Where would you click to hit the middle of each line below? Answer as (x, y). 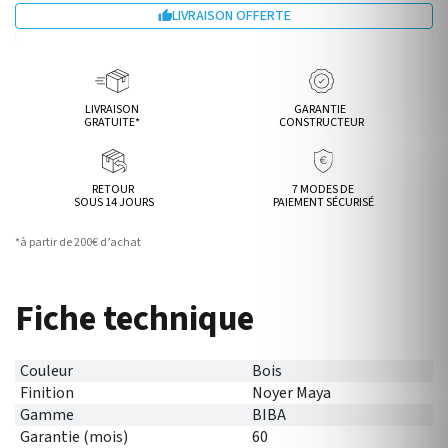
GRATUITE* (112, 122)
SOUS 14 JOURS (114, 202)
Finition (47, 393)
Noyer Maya (291, 393)
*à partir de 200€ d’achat (78, 242)
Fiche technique (134, 319)
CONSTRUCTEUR (321, 122)
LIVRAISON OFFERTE (231, 16)
